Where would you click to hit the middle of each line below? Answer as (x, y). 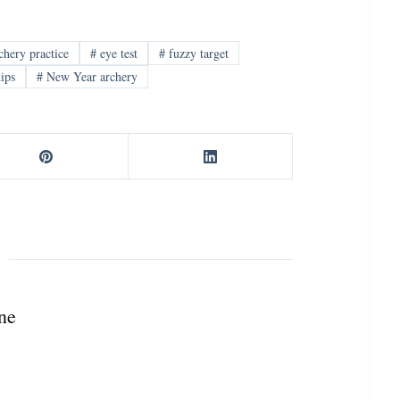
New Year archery (91, 77)
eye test (117, 53)
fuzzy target (196, 53)
